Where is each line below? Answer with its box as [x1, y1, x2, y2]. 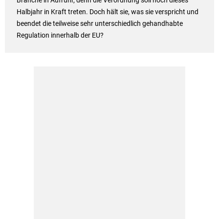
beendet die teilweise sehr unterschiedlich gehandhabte [16, 20, 183, 28]
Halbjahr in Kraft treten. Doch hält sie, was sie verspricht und [16, 8, 198, 16]
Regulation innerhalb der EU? [16, 31, 104, 40]
